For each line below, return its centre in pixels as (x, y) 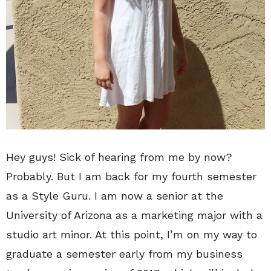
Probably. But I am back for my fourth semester (131, 176)
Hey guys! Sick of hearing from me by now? (119, 157)
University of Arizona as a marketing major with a (134, 215)
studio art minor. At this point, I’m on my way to (132, 234)
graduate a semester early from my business (124, 253)
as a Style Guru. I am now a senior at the (115, 195)
